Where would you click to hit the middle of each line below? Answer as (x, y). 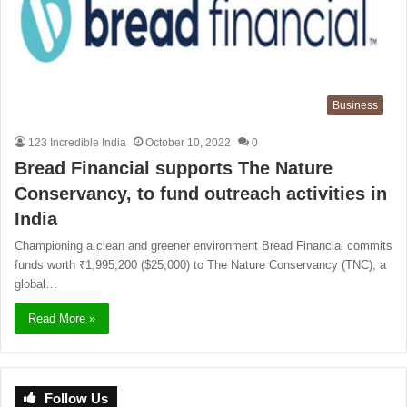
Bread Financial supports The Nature (174, 169)
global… (36, 284)
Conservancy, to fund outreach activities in (201, 194)
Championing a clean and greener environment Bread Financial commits (203, 246)
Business (355, 106)
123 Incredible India (77, 143)
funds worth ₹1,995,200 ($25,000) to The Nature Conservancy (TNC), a (200, 265)
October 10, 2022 (188, 143)
